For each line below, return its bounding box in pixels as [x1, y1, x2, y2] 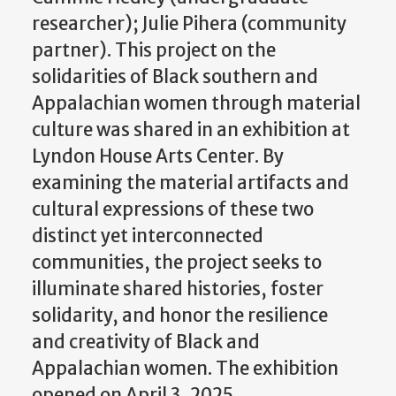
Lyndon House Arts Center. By [32, 145, 284, 169]
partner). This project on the [32, 39, 276, 63]
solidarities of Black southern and [32, 65, 318, 89]
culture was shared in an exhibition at [32, 118, 350, 142]
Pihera [182, 12, 238, 36]
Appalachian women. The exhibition [32, 357, 339, 381]
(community [238, 12, 346, 36]
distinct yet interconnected [32, 225, 263, 248]
